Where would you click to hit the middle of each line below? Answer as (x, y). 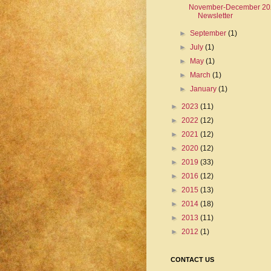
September (209, 33)
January (204, 89)
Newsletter (215, 16)
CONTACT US (192, 260)
